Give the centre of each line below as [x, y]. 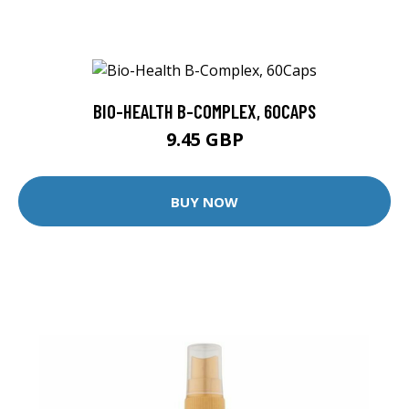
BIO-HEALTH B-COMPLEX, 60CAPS [204, 111]
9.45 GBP [204, 140]
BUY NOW [204, 201]
